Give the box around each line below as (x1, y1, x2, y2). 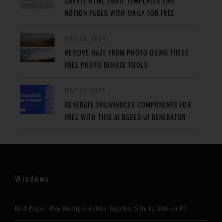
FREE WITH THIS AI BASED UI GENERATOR (65, 111, 186, 122)
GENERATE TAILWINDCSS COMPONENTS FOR (65, 99, 191, 110)
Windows (15, 172, 50, 184)
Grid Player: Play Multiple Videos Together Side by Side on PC (15, 203, 187, 213)
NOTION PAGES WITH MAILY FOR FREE (65, 7, 174, 18)
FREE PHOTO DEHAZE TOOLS (65, 59, 148, 70)
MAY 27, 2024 (65, 86, 106, 94)
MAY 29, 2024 (65, 34, 107, 42)
